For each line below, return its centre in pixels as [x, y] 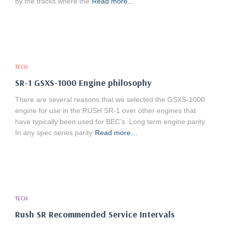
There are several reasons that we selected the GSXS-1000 [110, 99]
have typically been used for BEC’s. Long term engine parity [110, 122]
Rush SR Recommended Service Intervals [95, 214]
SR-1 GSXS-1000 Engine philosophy [83, 83]
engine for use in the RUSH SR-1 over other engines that [105, 110]
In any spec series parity [54, 133]
